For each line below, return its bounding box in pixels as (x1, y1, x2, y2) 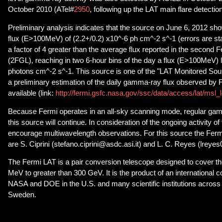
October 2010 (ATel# (8, 5, 74, 14)
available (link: (8, 89, 54, 98)
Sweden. (8, 191, 36, 199)
